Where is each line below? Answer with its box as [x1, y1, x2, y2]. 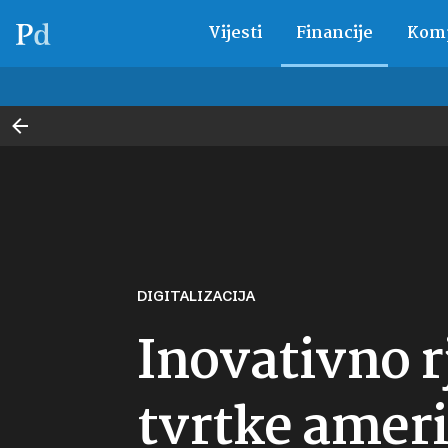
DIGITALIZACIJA [147, 287, 255, 305]
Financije [295, 20, 373, 47]
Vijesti [207, 20, 262, 47]
